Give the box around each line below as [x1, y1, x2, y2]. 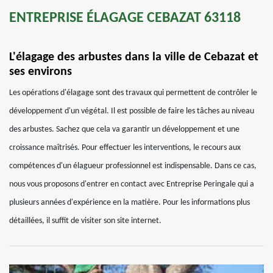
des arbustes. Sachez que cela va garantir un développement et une [9, 125, 239, 134]
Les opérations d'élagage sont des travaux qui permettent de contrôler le [9, 88, 257, 97]
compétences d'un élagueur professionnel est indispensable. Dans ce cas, [9, 161, 257, 171]
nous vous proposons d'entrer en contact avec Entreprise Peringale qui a [9, 180, 254, 189]
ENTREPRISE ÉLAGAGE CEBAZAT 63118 [9, 11, 241, 26]
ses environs [9, 66, 72, 78]
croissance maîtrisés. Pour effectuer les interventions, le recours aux [9, 143, 241, 152]
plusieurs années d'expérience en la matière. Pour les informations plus [9, 198, 250, 207]
